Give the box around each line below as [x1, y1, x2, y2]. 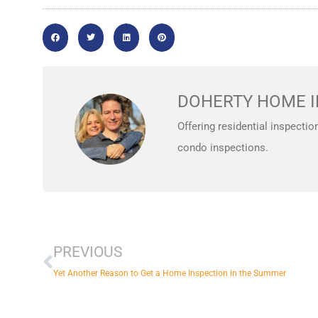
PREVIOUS [53, 243, 122, 261]
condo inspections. [177, 141, 268, 154]
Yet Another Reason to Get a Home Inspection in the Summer [53, 268, 286, 278]
